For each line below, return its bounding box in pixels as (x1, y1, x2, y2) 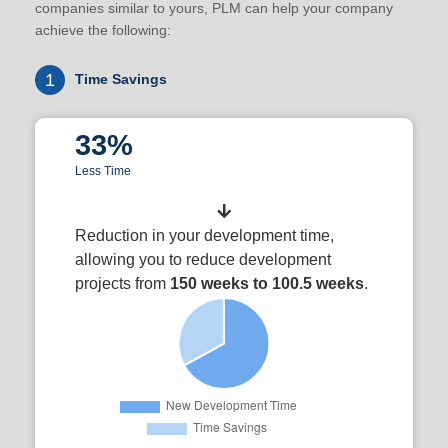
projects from (75, 275, 170, 292)
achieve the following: (35, 22, 171, 38)
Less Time (75, 165, 131, 177)
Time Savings (75, 71, 167, 87)
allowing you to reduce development (75, 251, 331, 268)
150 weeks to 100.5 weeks (170, 275, 364, 292)
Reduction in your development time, (75, 227, 334, 244)
